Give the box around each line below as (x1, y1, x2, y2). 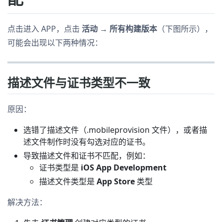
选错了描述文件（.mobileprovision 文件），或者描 (23, 124, 207, 135)
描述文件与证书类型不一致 (7, 74, 150, 91)
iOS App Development (81, 162, 166, 173)
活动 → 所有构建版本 (82, 23, 157, 34)
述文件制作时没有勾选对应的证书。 (23, 136, 150, 147)
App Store (97, 175, 135, 187)
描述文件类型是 (39, 175, 97, 187)
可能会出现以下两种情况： (7, 37, 103, 48)
